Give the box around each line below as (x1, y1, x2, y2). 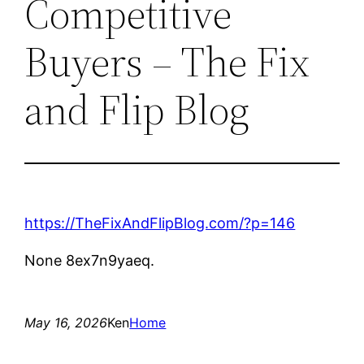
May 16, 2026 (24, 314, 108, 331)
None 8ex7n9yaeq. (24, 251, 155, 269)
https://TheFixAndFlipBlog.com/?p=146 (24, 214, 296, 232)
